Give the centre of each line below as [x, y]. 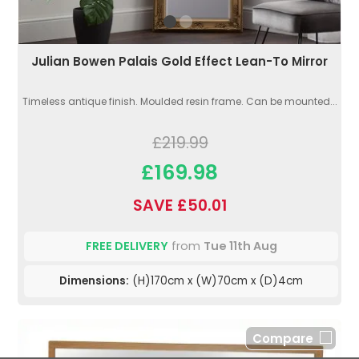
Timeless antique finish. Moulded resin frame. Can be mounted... [179, 102]
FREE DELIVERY [127, 246]
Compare [283, 339]
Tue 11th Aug [240, 246]
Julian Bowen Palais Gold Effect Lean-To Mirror [179, 62]
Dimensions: [94, 281]
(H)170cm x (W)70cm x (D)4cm [216, 281]
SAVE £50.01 [179, 206]
